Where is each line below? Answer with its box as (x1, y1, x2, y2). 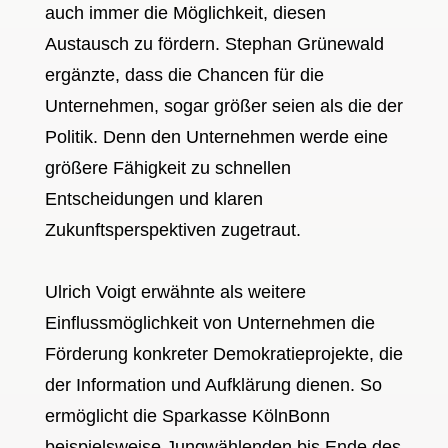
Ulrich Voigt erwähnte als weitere (44, 281, 306, 302)
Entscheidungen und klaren (44, 188, 263, 209)
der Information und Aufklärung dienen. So (44, 374, 382, 395)
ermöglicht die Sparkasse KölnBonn (44, 405, 330, 426)
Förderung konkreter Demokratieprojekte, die (44, 343, 403, 364)
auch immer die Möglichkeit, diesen (44, 2, 326, 23)
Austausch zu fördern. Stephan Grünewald (44, 33, 384, 54)
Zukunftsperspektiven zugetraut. (44, 219, 301, 240)
